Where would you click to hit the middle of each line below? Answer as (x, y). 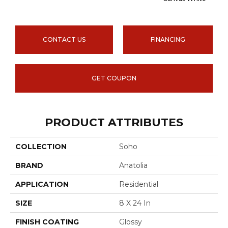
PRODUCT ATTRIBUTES (114, 123)
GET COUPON (114, 78)
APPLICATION (42, 184)
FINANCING (168, 40)
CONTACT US (64, 40)
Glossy (131, 222)
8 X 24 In (135, 203)
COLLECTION (41, 147)
